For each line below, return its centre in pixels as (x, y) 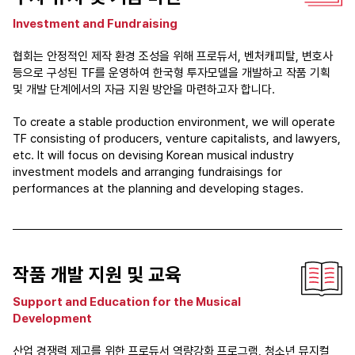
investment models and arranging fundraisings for (147, 172)
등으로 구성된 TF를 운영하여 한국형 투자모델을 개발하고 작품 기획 (172, 73)
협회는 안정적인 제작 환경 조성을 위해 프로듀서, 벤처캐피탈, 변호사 (173, 56)
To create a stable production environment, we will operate (174, 122)
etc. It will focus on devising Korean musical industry (153, 155)
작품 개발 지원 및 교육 (97, 275)
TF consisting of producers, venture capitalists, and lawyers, (177, 139)
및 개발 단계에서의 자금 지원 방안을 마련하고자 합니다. (144, 90)
